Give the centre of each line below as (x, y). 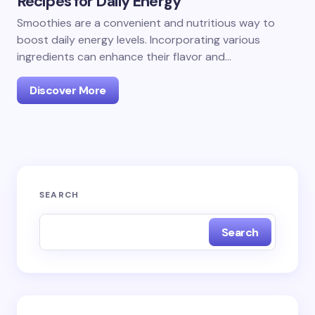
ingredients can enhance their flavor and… (124, 57)
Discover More (68, 90)
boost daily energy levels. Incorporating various (139, 40)
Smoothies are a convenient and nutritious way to (146, 23)
